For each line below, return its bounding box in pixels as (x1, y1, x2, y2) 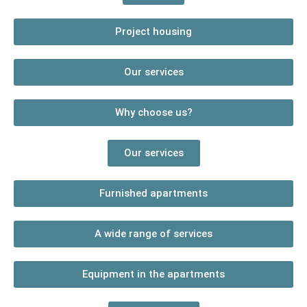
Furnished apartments (99, 186, 208, 199)
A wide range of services (95, 227, 212, 240)
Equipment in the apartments (82, 267, 225, 280)
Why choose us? (114, 106, 193, 119)
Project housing (115, 25, 192, 38)
